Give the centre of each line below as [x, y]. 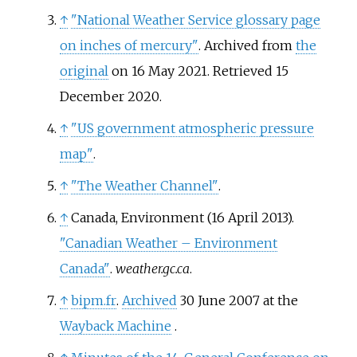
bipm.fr [93, 301]
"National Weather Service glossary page [195, 20]
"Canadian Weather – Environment [168, 243]
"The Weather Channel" [144, 186]
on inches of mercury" [129, 46]
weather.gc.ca [152, 269]
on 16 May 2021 [157, 71]
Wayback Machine [115, 326]
